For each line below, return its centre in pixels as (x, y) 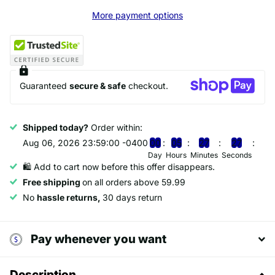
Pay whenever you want (99, 239)
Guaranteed (45, 85)
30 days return (132, 198)
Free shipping (52, 182)
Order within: (115, 128)
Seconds (237, 155)
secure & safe (98, 85)
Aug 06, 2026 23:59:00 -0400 (85, 143)
